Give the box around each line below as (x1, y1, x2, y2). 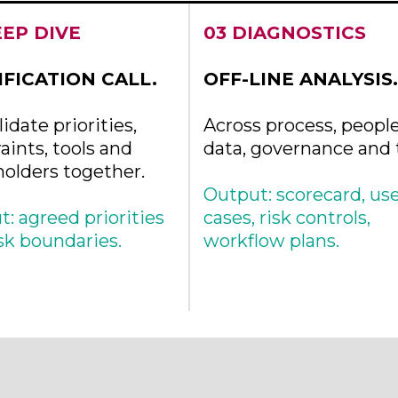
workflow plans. (203, 230, 339, 251)
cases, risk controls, (203, 207, 370, 228)
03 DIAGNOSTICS (203, 22, 366, 44)
